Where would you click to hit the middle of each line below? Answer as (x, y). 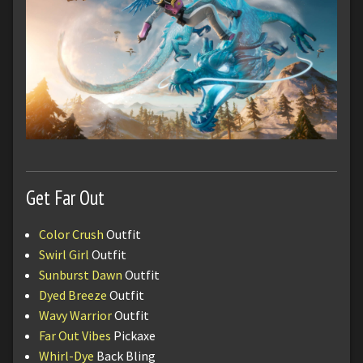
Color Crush (71, 234)
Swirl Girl (64, 254)
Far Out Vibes (75, 335)
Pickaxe (133, 335)
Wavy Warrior (75, 315)
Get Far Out (65, 197)
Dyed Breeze (73, 295)
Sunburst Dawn (81, 274)
